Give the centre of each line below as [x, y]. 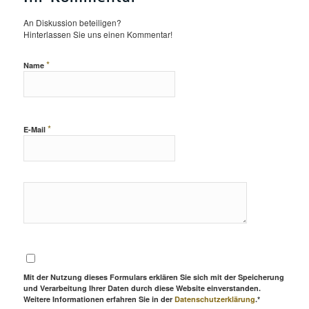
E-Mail [35, 129]
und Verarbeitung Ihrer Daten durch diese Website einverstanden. [142, 288]
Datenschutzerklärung [215, 299]
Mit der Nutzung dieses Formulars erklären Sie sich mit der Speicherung [153, 277]
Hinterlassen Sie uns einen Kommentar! [98, 34]
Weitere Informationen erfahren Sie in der [99, 299]
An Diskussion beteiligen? [72, 22]
